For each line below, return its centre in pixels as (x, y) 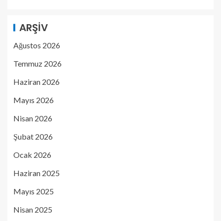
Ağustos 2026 (37, 45)
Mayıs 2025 (34, 191)
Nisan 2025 (33, 209)
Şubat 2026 (33, 136)
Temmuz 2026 (37, 63)
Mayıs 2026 (34, 100)
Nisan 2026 (33, 118)
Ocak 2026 (32, 154)
